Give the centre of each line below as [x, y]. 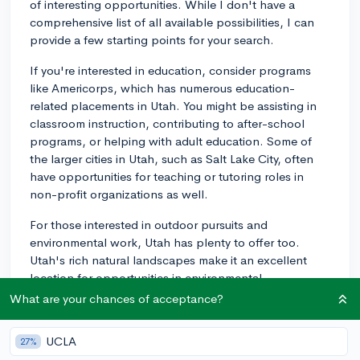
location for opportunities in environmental [146, 277]
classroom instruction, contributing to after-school [167, 123]
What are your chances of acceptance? [117, 299]
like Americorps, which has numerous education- [162, 88]
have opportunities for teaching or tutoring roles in [167, 176]
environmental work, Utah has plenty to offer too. [165, 242]
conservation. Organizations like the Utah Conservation [180, 295]
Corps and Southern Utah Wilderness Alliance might [172, 313]
